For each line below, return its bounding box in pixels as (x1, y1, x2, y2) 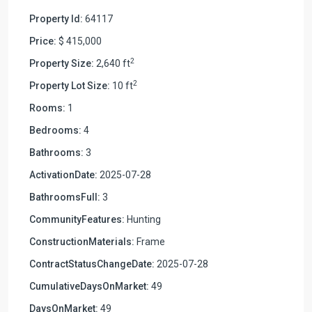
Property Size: (29, 57, 94, 69)
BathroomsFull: (29, 191, 100, 203)
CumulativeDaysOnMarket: (29, 280, 149, 292)
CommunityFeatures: (29, 213, 125, 225)
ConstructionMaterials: (29, 235, 134, 247)
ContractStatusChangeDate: (29, 258, 155, 270)
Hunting (125, 213, 161, 225)
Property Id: (29, 13, 83, 24)
